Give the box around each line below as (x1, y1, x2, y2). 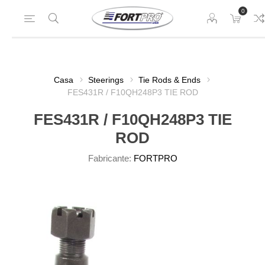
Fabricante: (88, 153, 131, 163)
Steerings (88, 75, 124, 85)
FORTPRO (133, 153, 177, 163)
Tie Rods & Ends (138, 75, 201, 85)
